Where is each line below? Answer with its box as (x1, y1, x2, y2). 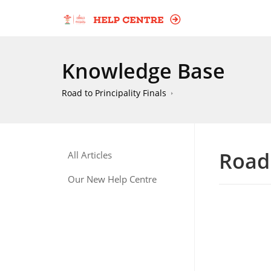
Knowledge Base (62, 57, 225, 85)
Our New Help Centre (68, 173, 157, 185)
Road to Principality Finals (62, 87, 166, 99)
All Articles (68, 149, 112, 161)
